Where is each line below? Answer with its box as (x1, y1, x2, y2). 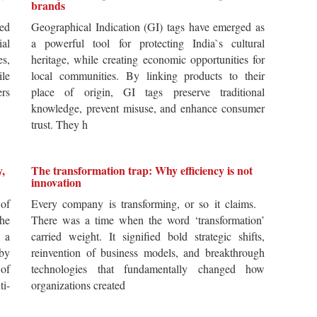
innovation (31, 174, 81, 191)
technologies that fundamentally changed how (31, 261, 265, 277)
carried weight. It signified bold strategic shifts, (31, 229, 265, 244)
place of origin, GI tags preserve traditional (31, 84, 265, 100)
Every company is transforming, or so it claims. (31, 196, 265, 212)
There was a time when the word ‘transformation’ (31, 212, 265, 228)
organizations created (31, 277, 125, 293)
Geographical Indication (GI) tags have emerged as (31, 19, 265, 35)
